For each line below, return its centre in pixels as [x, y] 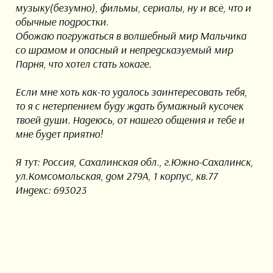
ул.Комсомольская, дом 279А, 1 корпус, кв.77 [116, 176]
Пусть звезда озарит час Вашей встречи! [136, 258]
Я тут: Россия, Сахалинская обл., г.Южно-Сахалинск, [134, 162]
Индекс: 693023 [51, 190]
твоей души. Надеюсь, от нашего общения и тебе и [129, 120]
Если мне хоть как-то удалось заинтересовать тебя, [131, 92]
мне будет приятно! [59, 134]
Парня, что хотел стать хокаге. [83, 64]
